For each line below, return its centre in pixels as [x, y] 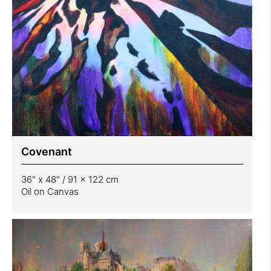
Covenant [47, 152]
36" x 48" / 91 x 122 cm [70, 180]
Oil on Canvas [50, 192]
